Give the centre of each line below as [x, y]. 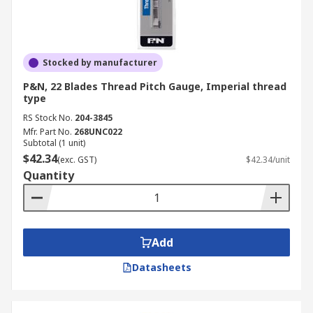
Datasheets [161, 267]
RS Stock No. [48, 118]
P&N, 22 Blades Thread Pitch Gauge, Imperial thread [155, 86]
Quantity [49, 175]
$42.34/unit [268, 160]
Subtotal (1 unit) [54, 143]
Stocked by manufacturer [100, 63]
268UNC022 [98, 132]
